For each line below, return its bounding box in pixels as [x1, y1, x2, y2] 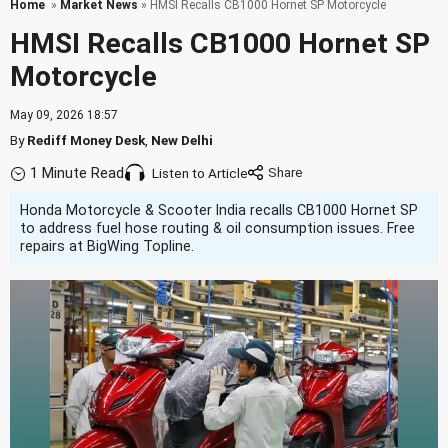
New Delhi [151, 132, 213, 148]
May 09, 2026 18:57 [10, 108, 118, 122]
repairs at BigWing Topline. [20, 238, 194, 254]
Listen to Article [152, 165, 248, 182]
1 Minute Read [30, 164, 124, 183]
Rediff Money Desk [27, 132, 145, 148]
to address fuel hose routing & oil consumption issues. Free [20, 220, 415, 236]
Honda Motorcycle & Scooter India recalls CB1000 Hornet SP [20, 202, 418, 218]
